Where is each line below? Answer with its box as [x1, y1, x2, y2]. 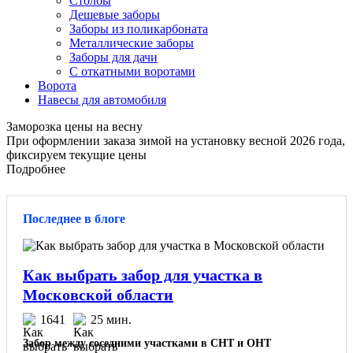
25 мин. [91, 312, 132, 326]
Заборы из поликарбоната [69, 21, 208, 35]
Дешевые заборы [69, 7, 160, 21]
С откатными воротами [69, 64, 195, 78]
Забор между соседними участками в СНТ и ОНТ [23, 336, 271, 349]
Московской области [23, 285, 173, 303]
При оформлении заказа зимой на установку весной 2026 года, [6, 133, 345, 147]
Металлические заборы [69, 35, 194, 50]
